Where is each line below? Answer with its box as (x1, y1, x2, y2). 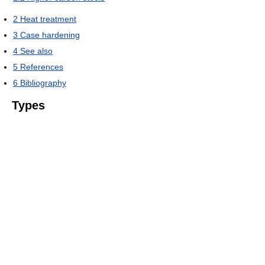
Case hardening (20, 30, 80, 40)
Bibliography (20, 78, 66, 88)
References (20, 62, 63, 72)
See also (20, 46, 53, 56)
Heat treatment (20, 14, 76, 24)
